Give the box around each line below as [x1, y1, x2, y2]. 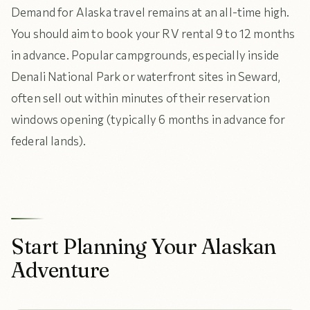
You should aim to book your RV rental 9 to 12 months [11, 26, 295, 41]
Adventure [11, 257, 109, 283]
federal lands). [11, 134, 86, 148]
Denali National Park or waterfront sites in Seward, [11, 69, 281, 84]
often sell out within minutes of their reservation [11, 91, 271, 105]
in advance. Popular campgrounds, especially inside [11, 48, 280, 62]
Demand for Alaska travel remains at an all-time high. [11, 5, 290, 19]
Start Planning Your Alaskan [11, 233, 276, 259]
